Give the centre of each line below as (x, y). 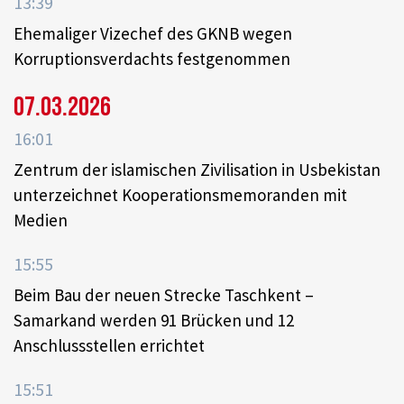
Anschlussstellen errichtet (109, 345)
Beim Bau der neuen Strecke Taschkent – (164, 294)
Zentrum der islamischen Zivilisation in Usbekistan (197, 169)
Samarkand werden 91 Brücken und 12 (154, 320)
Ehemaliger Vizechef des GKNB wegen (153, 33)
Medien (41, 220)
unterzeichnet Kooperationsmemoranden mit (180, 194)
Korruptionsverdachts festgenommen (152, 58)
